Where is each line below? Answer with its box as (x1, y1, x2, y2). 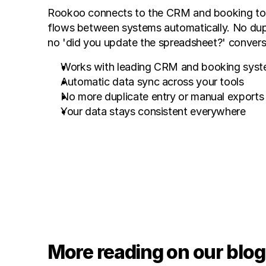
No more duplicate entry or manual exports (61, 90, 264, 103)
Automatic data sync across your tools (61, 75, 244, 88)
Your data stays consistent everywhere (61, 105, 246, 118)
